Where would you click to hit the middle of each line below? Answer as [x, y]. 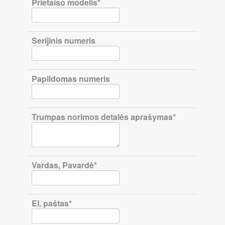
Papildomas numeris [71, 79]
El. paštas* [52, 203]
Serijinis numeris [64, 40]
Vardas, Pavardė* [64, 165]
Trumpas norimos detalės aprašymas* [104, 117]
